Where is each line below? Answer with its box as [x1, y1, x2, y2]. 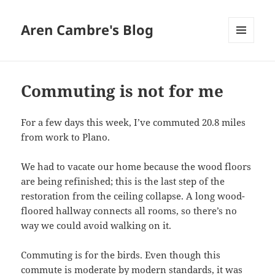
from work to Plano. [21, 131, 110, 144]
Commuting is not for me [21, 80, 224, 103]
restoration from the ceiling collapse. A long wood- [21, 190, 246, 203]
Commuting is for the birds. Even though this [21, 249, 221, 261]
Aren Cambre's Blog [21, 20, 154, 39]
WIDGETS [228, 63, 263, 74]
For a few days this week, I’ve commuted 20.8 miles [21, 116, 246, 129]
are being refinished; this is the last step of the [21, 175, 225, 188]
